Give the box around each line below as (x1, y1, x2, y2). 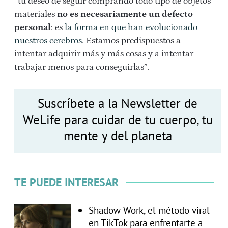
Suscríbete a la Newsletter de (38, 95, 197, 111)
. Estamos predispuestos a (82, 35, 181, 46)
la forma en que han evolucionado (65, 22, 197, 33)
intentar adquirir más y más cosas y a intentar (14, 48, 193, 59)
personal (14, 22, 51, 33)
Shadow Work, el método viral (88, 204, 210, 217)
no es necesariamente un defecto (57, 9, 193, 19)
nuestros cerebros (14, 35, 82, 46)
